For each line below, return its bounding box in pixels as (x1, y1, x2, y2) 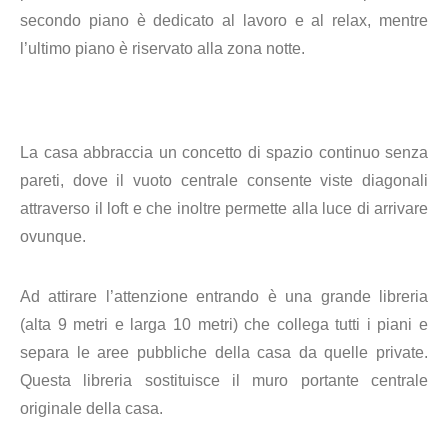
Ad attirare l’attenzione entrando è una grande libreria (20, 288, 428, 305)
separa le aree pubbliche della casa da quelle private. (20, 344, 428, 361)
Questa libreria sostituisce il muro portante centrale (20, 372, 428, 389)
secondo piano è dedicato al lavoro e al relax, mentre (20, 12, 428, 29)
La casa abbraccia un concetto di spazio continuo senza (20, 144, 428, 161)
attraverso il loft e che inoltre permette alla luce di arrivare (20, 200, 428, 217)
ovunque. (20, 228, 86, 245)
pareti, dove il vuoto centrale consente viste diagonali (20, 172, 428, 189)
